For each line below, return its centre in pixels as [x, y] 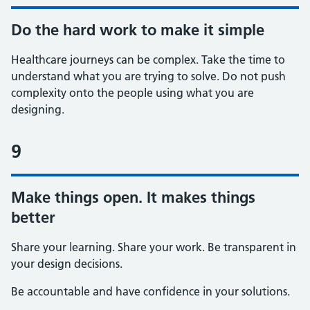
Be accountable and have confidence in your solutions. [151, 291]
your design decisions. [67, 264]
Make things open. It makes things [133, 197]
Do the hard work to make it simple [138, 30]
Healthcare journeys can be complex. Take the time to [148, 60]
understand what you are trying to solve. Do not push [148, 76]
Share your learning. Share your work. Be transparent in [154, 247]
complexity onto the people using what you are [133, 93]
